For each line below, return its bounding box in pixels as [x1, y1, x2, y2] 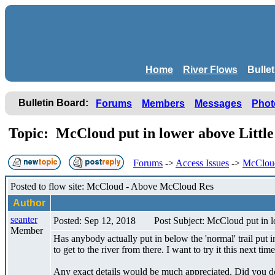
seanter [10, 214, 37, 225]
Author [10, 197, 48, 208]
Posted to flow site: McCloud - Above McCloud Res [10, 180, 214, 192]
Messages [195, 98, 242, 109]
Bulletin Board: [18, 97, 88, 108]
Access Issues [176, 157, 229, 168]
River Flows [183, 64, 238, 75]
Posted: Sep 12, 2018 [53, 215, 136, 226]
